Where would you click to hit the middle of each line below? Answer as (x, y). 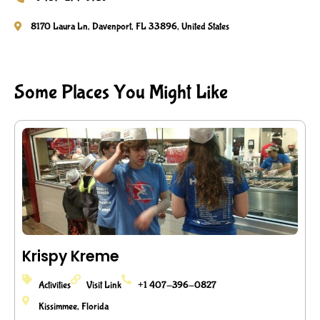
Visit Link (104, 285)
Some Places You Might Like (121, 93)
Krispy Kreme (71, 257)
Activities (54, 285)
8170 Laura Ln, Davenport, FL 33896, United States (130, 27)
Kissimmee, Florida (73, 307)
